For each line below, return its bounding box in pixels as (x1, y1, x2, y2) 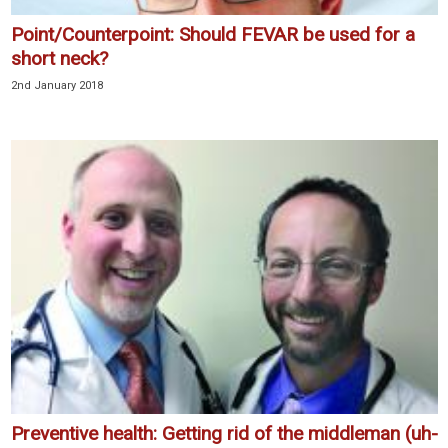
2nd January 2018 (11, 79, 103, 93)
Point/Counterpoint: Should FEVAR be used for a (11, 23, 415, 47)
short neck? (11, 47, 108, 71)
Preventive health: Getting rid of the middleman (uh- (11, 421, 438, 445)
